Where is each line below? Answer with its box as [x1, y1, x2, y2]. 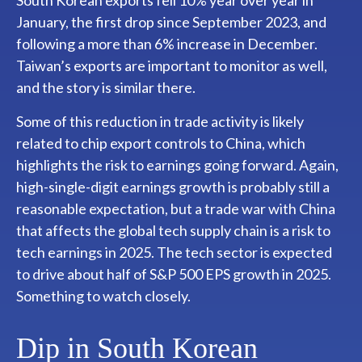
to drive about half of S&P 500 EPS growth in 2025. [16, 264, 331, 283]
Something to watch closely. [16, 286, 191, 305]
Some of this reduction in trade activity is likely [16, 112, 304, 130]
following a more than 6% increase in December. [16, 34, 318, 53]
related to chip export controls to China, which [16, 133, 305, 152]
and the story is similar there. [16, 78, 196, 96]
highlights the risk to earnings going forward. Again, [16, 155, 339, 174]
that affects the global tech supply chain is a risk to [16, 221, 330, 239]
